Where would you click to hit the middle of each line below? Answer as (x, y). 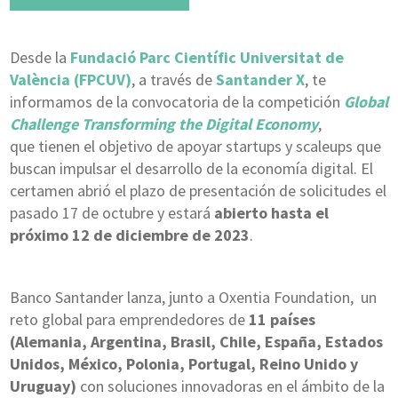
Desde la (40, 58)
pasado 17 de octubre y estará (111, 213)
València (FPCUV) (70, 80)
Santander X (260, 80)
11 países (280, 320)
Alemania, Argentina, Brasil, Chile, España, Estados (199, 342)
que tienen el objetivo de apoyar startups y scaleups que (195, 147)
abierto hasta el (271, 213)
